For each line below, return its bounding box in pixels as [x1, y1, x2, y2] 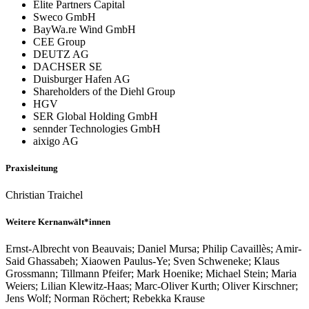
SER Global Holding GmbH [33, 110, 158, 122]
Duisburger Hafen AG [33, 72, 130, 85]
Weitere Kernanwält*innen [6, 217, 110, 228]
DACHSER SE [33, 60, 102, 72]
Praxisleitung [6, 162, 58, 173]
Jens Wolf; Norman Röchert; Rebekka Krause [6, 292, 205, 305]
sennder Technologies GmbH [33, 122, 161, 134]
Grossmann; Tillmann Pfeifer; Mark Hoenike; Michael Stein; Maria [6, 268, 297, 280]
